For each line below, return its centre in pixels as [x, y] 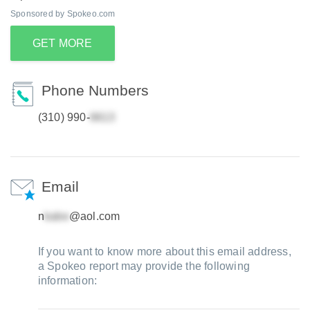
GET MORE [63, 43]
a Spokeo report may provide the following [144, 266]
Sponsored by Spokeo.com [63, 14]
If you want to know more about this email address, [164, 252]
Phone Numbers [95, 90]
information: [67, 281]
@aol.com [94, 216]
